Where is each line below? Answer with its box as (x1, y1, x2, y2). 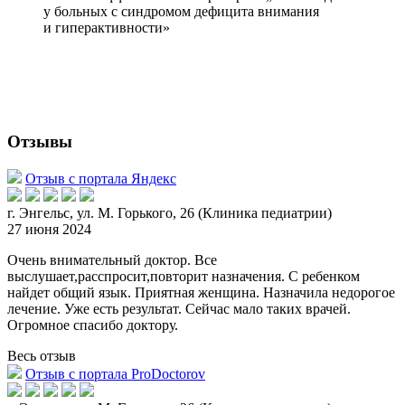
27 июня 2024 (7, 221, 91, 238)
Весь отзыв (7, 348, 76, 364)
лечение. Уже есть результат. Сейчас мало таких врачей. (7, 301, 351, 317)
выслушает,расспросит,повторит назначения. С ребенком (7, 268, 360, 285)
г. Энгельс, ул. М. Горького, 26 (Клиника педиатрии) (7, 205, 332, 221)
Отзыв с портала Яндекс (25, 171, 176, 187)
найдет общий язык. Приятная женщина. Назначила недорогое (7, 285, 395, 301)
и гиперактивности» (43, 19, 170, 35)
